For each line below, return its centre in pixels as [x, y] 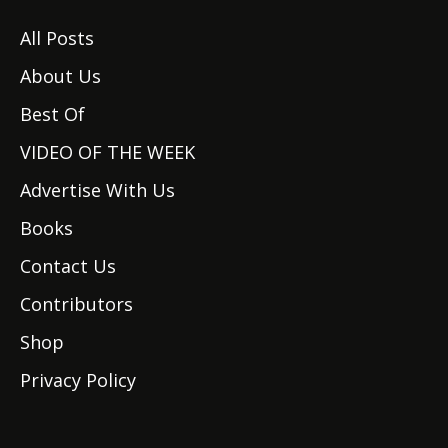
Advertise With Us [97, 189]
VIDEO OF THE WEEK [107, 151]
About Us [60, 75]
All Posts [57, 37]
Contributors [76, 303]
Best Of [52, 113]
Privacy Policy [78, 379]
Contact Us [68, 265]
